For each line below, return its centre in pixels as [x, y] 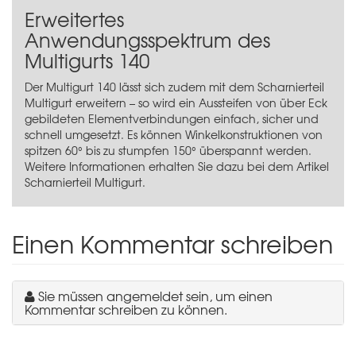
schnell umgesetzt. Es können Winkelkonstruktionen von [174, 134]
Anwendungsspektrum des [147, 39]
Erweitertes [74, 19]
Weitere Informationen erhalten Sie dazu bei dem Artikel [177, 166]
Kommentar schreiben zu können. [126, 309]
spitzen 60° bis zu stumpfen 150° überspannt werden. [168, 150]
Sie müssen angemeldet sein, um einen [155, 295]
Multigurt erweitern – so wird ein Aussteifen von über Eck [176, 102]
